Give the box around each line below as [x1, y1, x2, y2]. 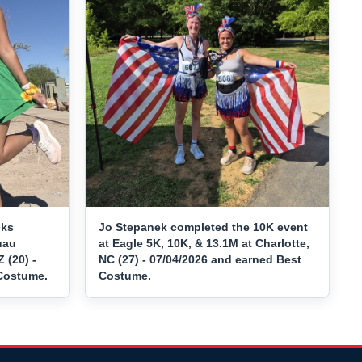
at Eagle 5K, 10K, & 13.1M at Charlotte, [99, 237, 310, 250]
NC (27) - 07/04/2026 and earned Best [99, 253, 302, 267]
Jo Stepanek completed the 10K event [99, 221, 309, 234]
